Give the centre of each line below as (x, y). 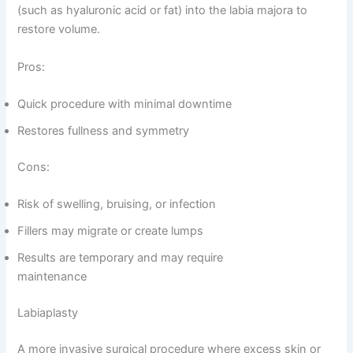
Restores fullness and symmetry (104, 130)
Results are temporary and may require (121, 258)
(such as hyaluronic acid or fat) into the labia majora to (163, 11)
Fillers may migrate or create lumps (111, 231)
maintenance (52, 277)
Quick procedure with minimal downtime (125, 104)
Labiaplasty (48, 313)
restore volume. (59, 30)
